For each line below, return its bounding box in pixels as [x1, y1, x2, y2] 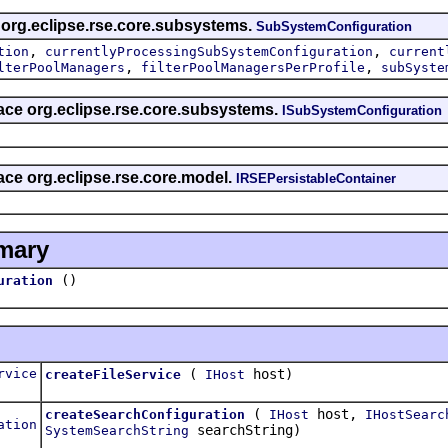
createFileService [45, 366, 181, 382]
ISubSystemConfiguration [282, 102, 442, 118]
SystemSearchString [45, 422, 189, 438]
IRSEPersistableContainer [236, 170, 396, 186]
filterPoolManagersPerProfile [141, 59, 365, 75]
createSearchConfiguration [45, 406, 245, 422]
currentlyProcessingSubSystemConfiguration [45, 43, 373, 59]
